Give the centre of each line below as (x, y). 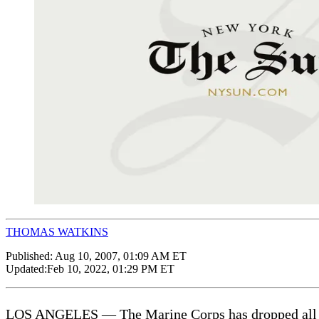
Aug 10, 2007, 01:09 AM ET (121, 256)
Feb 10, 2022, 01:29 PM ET (111, 268)
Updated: (26, 268)
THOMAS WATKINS (57, 231)
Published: (30, 256)
